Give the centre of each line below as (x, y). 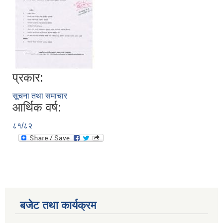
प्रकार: (28, 78)
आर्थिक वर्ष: (37, 108)
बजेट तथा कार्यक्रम (58, 206)
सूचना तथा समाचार (40, 96)
